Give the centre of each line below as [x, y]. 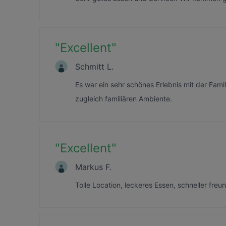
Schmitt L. [94, 66]
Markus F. [93, 167]
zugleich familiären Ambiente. [124, 99]
